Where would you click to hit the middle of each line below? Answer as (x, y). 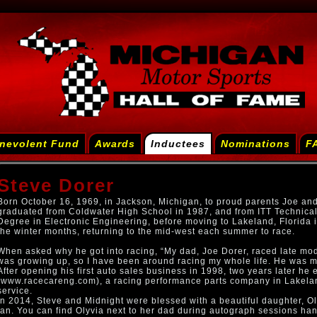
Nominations (255, 144)
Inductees (178, 144)
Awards (115, 144)
